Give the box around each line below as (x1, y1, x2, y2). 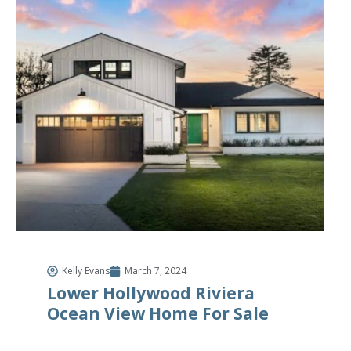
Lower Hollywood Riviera (47, 282, 255, 304)
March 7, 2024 (125, 264, 186, 277)
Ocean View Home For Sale (47, 302, 269, 324)
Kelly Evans (62, 264, 110, 277)
